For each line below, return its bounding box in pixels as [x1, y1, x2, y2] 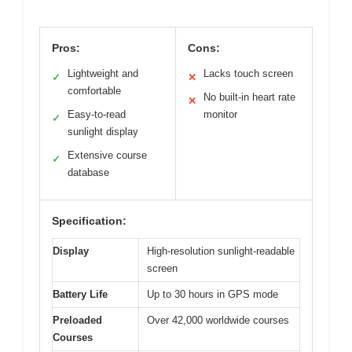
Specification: [52, 214, 126, 227]
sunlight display [68, 125, 138, 137]
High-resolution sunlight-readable [147, 244, 295, 257]
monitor [203, 108, 237, 120]
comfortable [68, 84, 121, 97]
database [68, 166, 109, 178]
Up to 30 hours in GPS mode [147, 288, 278, 300]
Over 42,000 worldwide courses [147, 313, 289, 326]
